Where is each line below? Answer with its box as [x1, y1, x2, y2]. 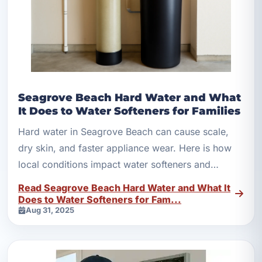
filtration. [18, 175, 57, 187]
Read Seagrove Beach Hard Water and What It [18, 182, 230, 194]
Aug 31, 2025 [26, 205, 74, 215]
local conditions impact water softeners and [18, 158, 211, 171]
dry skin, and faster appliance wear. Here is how [18, 142, 232, 154]
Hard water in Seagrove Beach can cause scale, [18, 126, 229, 138]
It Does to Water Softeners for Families [18, 104, 240, 118]
